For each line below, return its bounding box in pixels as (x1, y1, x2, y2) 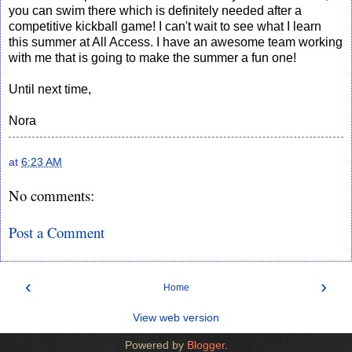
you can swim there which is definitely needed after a (9, 3, 302, 17)
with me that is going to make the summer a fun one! (9, 50, 296, 64)
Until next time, (9, 82, 91, 96)
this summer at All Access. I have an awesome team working (9, 35, 343, 49)
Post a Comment (9, 222, 104, 242)
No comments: (9, 185, 94, 206)
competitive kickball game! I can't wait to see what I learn (9, 19, 321, 33)
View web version (133, 311, 219, 324)
